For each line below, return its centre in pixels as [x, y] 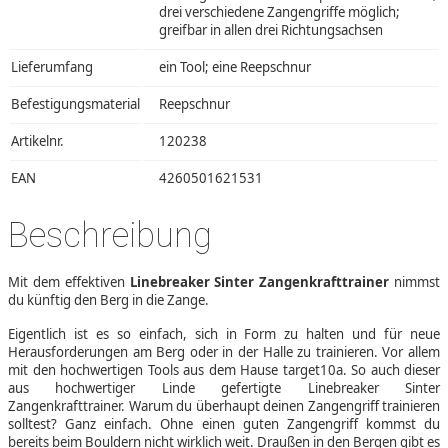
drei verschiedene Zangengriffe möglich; [279, 12]
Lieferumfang [52, 67]
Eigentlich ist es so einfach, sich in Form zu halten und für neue [224, 334]
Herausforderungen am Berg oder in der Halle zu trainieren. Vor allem [224, 352]
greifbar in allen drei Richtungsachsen [271, 30]
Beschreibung [110, 235]
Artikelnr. [37, 141]
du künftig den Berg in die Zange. [108, 300]
